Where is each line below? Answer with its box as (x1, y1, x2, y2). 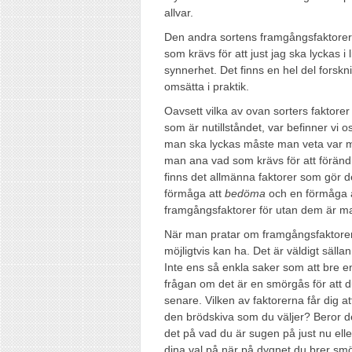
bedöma (225, 186, 266, 200)
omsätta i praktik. (164, 79, 249, 93)
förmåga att (164, 186, 225, 200)
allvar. (164, 5, 193, 19)
